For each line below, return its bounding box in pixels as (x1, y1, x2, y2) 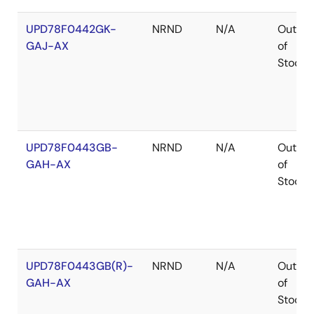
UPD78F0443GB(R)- (26, 259, 133, 273)
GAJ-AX (26, 39, 69, 53)
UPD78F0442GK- (26, 22, 116, 36)
